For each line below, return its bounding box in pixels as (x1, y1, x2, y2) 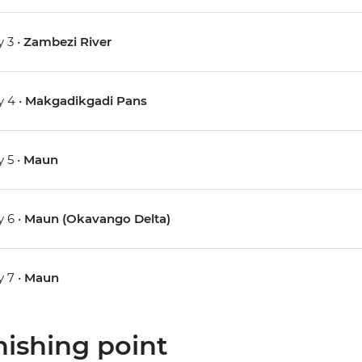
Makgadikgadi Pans (24, 93, 147, 109)
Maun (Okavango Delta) (23, 211, 170, 227)
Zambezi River (23, 34, 112, 50)
